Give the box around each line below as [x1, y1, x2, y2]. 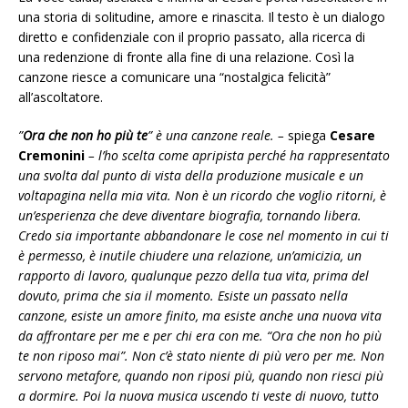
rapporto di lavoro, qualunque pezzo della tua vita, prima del [18, 267, 369, 285]
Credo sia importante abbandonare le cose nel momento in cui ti [18, 227, 389, 245]
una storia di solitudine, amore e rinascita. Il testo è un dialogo [18, 8, 385, 26]
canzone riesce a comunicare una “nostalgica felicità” [18, 68, 331, 87]
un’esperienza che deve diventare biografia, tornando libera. [18, 207, 362, 225]
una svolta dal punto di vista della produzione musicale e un [18, 167, 363, 185]
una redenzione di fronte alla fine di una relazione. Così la [18, 48, 354, 66]
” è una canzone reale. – [148, 127, 288, 145]
